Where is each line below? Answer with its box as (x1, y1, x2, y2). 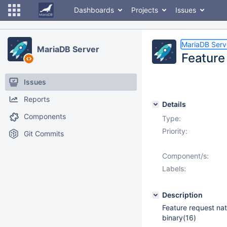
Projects (131, 6, 158, 14)
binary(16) (162, 213, 196, 222)
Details (162, 100, 186, 108)
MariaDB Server (37, 44, 99, 54)
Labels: (162, 164, 186, 173)
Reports (24, 95, 50, 103)
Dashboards (74, 6, 114, 14)
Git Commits (24, 129, 64, 138)
